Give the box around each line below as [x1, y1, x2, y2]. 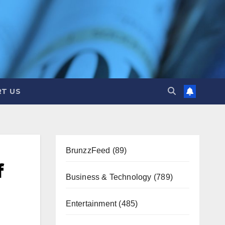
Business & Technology [65, 173, 152, 181]
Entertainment [65, 199, 117, 208]
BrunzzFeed [65, 146, 110, 155]
